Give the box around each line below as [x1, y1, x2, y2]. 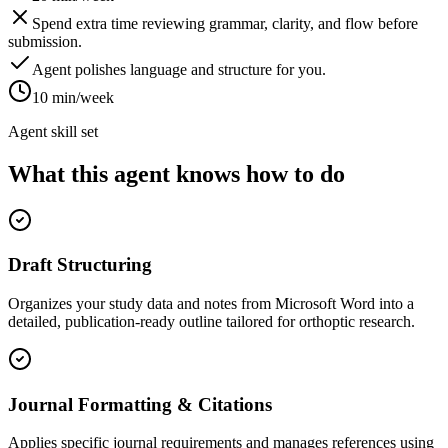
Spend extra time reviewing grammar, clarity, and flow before [32, 14, 418, 32]
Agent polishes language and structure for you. [32, 60, 326, 78]
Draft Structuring [8, 254, 152, 276]
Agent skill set [8, 122, 98, 140]
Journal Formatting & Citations [8, 393, 272, 415]
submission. [8, 32, 82, 50]
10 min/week [32, 88, 114, 106]
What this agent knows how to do [8, 160, 345, 187]
